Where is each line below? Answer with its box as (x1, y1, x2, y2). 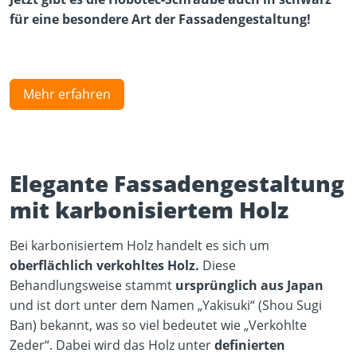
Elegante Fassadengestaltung (10, 168, 344, 198)
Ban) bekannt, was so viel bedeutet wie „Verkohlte (10, 316, 307, 334)
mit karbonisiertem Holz (10, 194, 288, 225)
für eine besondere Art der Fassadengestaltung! (10, 10, 311, 28)
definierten (214, 336, 285, 354)
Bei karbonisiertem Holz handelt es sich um (10, 237, 269, 254)
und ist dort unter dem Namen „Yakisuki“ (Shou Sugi (10, 296, 322, 314)
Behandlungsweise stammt (10, 277, 175, 294)
